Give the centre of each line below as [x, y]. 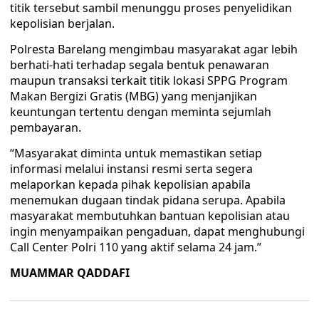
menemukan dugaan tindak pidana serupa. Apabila [148, 200]
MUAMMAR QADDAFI [70, 273]
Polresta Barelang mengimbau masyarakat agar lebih [154, 49]
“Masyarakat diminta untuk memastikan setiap [136, 153]
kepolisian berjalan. [62, 23]
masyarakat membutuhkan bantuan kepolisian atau [150, 216]
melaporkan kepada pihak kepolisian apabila [130, 184]
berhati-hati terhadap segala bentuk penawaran [140, 65]
